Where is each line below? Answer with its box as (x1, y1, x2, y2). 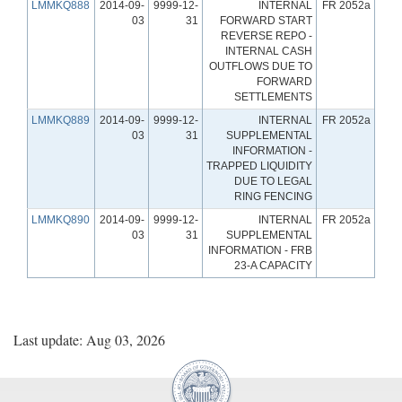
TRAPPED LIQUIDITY (206, 159, 312, 172)
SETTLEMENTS (234, 90, 312, 103)
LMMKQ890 (31, 213, 90, 226)
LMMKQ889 (31, 113, 90, 127)
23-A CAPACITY (234, 258, 312, 272)
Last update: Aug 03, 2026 (13, 329, 165, 349)
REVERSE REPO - (221, 29, 312, 42)
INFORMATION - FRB (208, 243, 312, 257)
